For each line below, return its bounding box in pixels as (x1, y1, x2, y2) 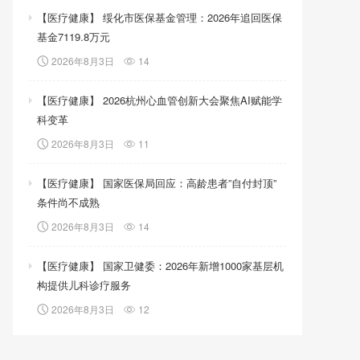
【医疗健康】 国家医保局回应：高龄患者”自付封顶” (37, 175, 276, 191)
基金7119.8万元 (37, 29, 110, 45)
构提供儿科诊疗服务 (37, 276, 131, 292)
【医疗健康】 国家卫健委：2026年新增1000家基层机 (37, 257, 284, 273)
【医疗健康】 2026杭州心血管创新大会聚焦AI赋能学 (37, 92, 282, 108)
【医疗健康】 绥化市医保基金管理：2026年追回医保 (37, 10, 282, 26)
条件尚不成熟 (37, 194, 100, 211)
